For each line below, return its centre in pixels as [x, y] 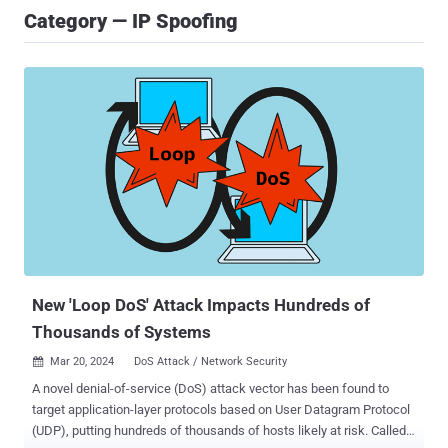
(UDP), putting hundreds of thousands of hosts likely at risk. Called [201, 431]
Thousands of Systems [121, 332]
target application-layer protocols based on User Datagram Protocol [221, 410]
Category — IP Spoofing [131, 21]
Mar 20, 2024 [82, 362]
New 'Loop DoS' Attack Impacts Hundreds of [201, 305]
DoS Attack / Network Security [210, 362]
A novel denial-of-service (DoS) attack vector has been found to [210, 389]
